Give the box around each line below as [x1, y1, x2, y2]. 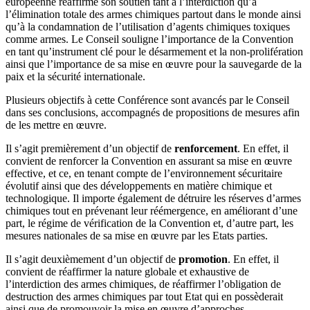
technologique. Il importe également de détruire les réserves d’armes [6, 192, 301, 204]
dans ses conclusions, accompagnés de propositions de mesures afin [6, 106, 300, 118]
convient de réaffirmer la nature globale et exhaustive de [6, 265, 249, 277]
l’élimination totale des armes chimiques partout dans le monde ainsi [6, 8, 301, 20]
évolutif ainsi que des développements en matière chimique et [6, 179, 272, 192]
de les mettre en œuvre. [6, 118, 107, 131]
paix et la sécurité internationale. [6, 70, 145, 82]
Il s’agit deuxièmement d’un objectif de [6, 253, 179, 265]
